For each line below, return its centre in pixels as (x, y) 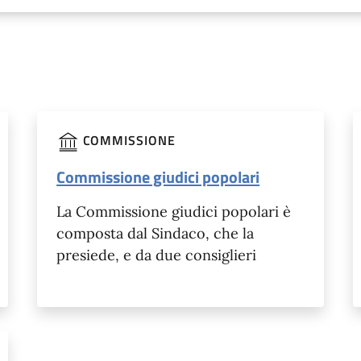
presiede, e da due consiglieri (157, 255)
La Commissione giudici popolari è (174, 212)
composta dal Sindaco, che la (156, 234)
